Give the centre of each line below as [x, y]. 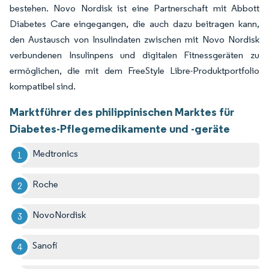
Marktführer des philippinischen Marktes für [122, 111]
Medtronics [56, 153]
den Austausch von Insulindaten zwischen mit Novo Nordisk [134, 39]
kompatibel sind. [43, 86]
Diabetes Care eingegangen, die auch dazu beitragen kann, [134, 23]
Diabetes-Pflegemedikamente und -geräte [120, 128]
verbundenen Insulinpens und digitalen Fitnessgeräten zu [134, 55]
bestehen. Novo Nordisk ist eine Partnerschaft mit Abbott [134, 8]
